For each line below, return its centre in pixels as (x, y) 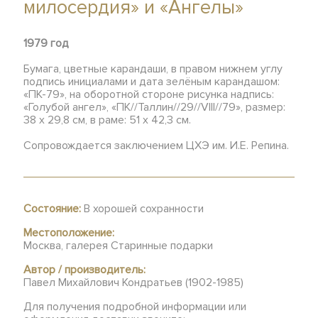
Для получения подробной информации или (135, 307)
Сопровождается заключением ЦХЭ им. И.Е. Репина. (157, 146)
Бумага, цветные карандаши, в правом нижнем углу (153, 69)
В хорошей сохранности (143, 209)
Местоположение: (69, 233)
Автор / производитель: (85, 270)
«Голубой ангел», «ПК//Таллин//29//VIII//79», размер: (155, 107)
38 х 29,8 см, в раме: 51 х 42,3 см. (108, 120)
